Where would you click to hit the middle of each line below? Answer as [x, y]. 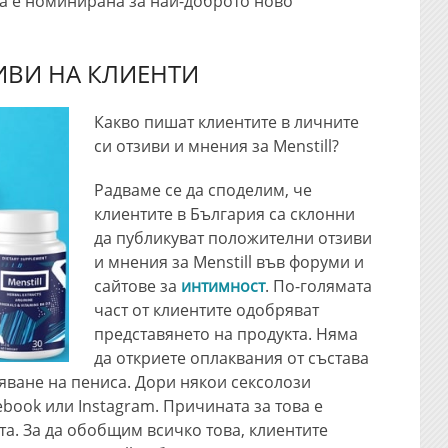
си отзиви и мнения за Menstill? [217, 146]
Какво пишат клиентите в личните [227, 122]
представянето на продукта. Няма [226, 334]
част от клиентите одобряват [207, 310]
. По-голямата [319, 286]
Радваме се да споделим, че [203, 190]
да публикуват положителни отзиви [233, 238]
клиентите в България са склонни [225, 214]
